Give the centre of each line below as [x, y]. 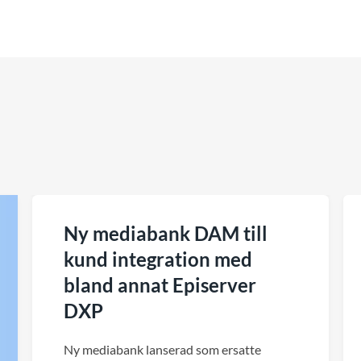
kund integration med [158, 259]
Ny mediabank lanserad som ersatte [162, 350]
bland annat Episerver [160, 285]
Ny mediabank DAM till [166, 234]
